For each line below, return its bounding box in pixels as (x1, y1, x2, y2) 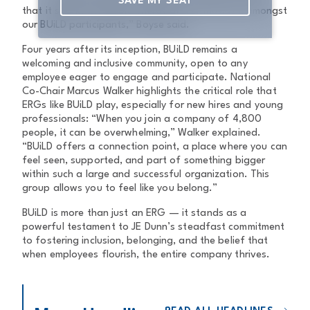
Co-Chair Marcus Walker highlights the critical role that (22, 86, 277, 98)
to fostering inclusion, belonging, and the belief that (22, 236, 268, 247)
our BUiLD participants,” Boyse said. (22, 20, 190, 31)
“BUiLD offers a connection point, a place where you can (22, 142, 287, 153)
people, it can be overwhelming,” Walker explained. (22, 128, 261, 139)
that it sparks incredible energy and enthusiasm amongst (22, 6, 288, 17)
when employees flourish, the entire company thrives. (22, 250, 271, 261)
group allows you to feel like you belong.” (22, 183, 218, 194)
